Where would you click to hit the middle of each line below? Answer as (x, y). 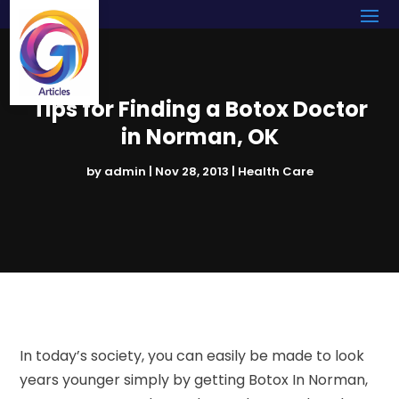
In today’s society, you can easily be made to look (192, 355)
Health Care (275, 171)
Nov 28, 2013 (191, 171)
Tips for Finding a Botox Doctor (199, 109)
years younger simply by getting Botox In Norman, (194, 379)
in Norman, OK (199, 136)
